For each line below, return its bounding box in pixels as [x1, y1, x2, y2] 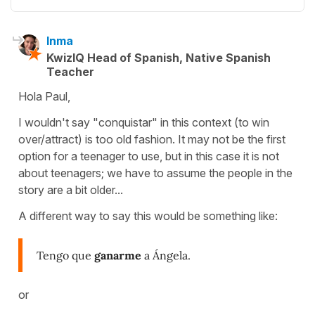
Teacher [46, 65, 94, 79]
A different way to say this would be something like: [18, 209, 278, 224]
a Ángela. [141, 248, 191, 263]
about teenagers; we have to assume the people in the [18, 166, 292, 181]
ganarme [94, 248, 141, 263]
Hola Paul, [18, 89, 70, 104]
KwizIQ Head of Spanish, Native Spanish [46, 51, 271, 65]
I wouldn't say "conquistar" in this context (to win [18, 115, 269, 130]
